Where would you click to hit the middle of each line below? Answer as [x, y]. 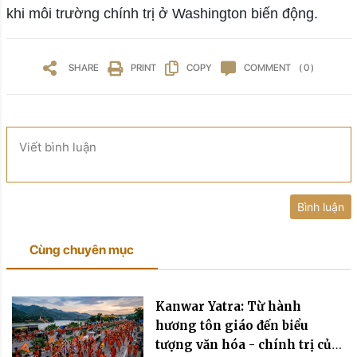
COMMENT [267, 68]
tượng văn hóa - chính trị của [247, 345]
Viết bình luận [57, 147]
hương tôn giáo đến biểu [232, 326]
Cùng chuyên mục [82, 250]
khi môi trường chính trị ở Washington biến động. [162, 14]
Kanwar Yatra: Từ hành [229, 307]
